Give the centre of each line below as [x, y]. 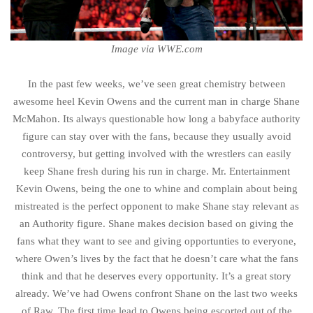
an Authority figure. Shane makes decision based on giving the [156, 223]
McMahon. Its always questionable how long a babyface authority [156, 118]
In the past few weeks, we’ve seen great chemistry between [156, 83]
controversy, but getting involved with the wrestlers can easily [156, 153]
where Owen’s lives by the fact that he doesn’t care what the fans [156, 258]
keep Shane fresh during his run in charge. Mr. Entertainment [156, 171]
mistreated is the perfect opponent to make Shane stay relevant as [156, 206]
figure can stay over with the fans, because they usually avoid [156, 136]
